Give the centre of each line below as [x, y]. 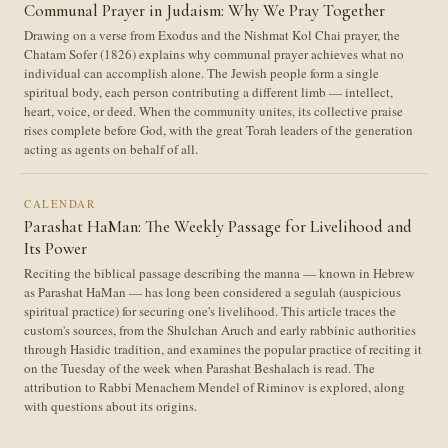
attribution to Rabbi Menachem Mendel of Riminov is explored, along [214, 386]
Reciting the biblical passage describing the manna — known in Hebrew [219, 272]
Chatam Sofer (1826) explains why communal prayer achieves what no [214, 53]
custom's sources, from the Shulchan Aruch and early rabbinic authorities [220, 329]
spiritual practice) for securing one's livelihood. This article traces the [210, 310]
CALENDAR [59, 203]
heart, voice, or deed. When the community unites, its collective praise [213, 110]
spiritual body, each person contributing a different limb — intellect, [208, 91]
